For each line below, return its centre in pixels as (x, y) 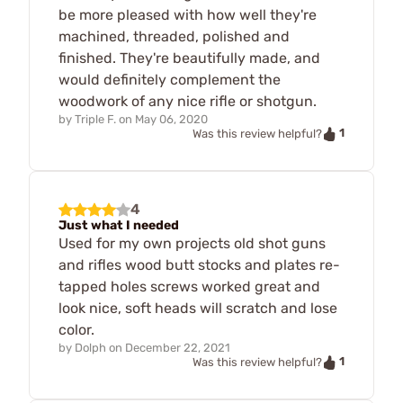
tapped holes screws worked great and (189, 286)
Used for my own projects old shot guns (192, 243)
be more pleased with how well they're (188, 15)
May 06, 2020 (171, 120)
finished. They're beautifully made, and (189, 58)
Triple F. (95, 120)
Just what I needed (119, 225)
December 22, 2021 (178, 347)
